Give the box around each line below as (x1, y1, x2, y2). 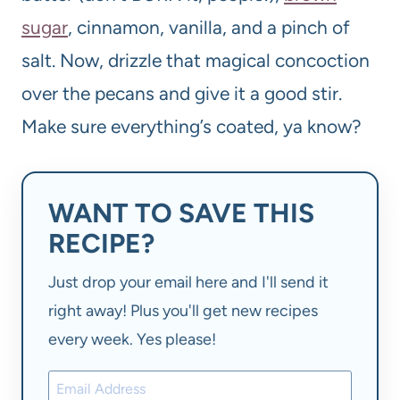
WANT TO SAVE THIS (48, 196, 314, 230)
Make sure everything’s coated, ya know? (21, 115, 362, 138)
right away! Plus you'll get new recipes (48, 300, 318, 321)
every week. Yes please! (48, 329, 216, 349)
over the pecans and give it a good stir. (21, 82, 342, 105)
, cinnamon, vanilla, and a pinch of (68, 16, 350, 39)
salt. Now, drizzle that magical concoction (21, 49, 370, 72)
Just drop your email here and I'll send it (48, 271, 329, 292)
